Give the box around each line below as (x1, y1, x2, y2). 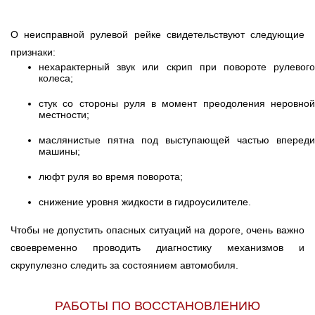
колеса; (39, 72, 73, 84)
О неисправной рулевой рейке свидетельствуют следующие (11, 29, 304, 41)
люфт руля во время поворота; (39, 171, 183, 183)
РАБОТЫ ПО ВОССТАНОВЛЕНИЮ (55, 299, 260, 314)
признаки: (11, 46, 56, 58)
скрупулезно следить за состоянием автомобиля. (11, 259, 238, 271)
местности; (39, 109, 89, 121)
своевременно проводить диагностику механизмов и (11, 242, 304, 254)
